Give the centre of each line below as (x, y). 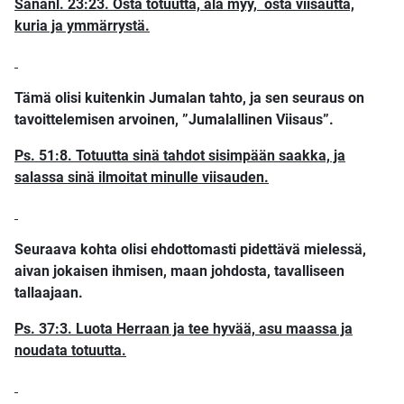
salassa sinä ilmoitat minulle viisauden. (142, 177)
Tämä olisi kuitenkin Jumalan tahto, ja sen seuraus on (189, 97)
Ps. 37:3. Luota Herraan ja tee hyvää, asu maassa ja (184, 328)
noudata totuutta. (70, 350)
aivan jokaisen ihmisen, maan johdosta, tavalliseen (179, 271)
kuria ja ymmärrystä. (82, 25)
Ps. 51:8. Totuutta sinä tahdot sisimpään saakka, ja (180, 155)
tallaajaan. (49, 292)
